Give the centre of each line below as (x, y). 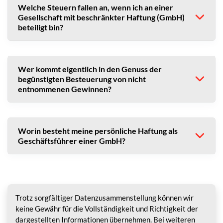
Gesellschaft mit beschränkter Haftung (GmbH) (101, 17)
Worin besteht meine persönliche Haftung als (98, 130)
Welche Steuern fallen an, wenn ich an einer (96, 7)
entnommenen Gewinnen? (65, 89)
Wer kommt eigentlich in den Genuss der (90, 69)
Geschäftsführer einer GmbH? (72, 140)
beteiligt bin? (41, 27)
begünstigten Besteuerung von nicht (82, 79)
